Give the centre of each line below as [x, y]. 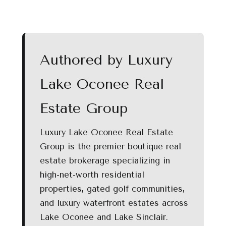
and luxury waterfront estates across [114, 203]
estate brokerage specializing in [105, 161]
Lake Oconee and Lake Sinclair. [104, 217]
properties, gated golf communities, [112, 189]
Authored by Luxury [106, 60]
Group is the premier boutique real [110, 147]
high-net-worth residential [92, 175]
